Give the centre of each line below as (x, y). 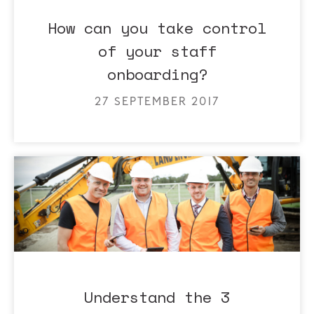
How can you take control (157, 28)
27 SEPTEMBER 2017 (157, 101)
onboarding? (157, 74)
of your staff (157, 51)
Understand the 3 (157, 297)
